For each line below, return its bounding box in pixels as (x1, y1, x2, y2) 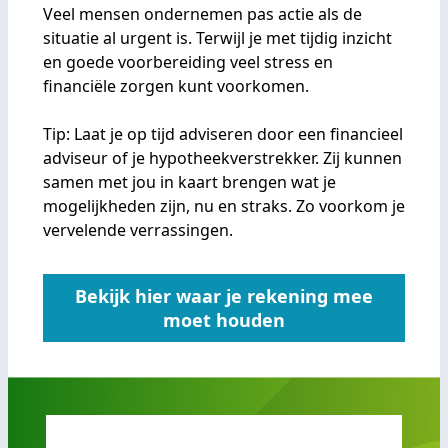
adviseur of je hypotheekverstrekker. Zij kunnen (43, 147, 402, 169)
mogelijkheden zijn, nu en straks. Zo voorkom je (43, 195, 405, 217)
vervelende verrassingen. (43, 219, 233, 241)
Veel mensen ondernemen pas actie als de (43, 3, 362, 25)
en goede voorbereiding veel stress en (43, 51, 333, 73)
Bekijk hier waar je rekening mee (75, 284, 373, 308)
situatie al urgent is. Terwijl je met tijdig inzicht (43, 27, 392, 49)
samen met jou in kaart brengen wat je (43, 171, 336, 193)
